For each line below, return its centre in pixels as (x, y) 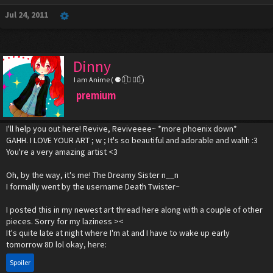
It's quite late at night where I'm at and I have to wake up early (118, 233)
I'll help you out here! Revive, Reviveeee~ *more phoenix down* (122, 129)
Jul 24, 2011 (27, 15)
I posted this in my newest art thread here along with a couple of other (134, 210)
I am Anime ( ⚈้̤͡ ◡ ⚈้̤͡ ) (109, 80)
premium (96, 95)
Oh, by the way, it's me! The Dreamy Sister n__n (92, 175)
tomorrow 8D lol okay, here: (56, 244)
